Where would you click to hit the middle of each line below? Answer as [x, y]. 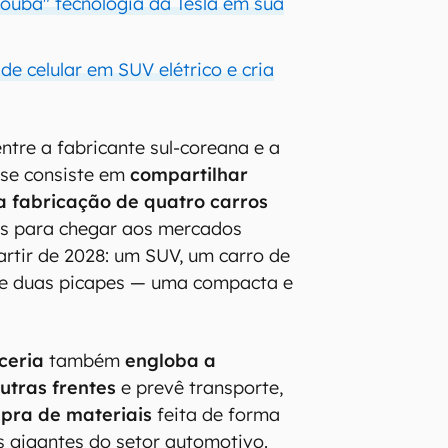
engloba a [171, 360]
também [85, 360]
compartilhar [189, 174]
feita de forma [216, 414]
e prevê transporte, [200, 387]
